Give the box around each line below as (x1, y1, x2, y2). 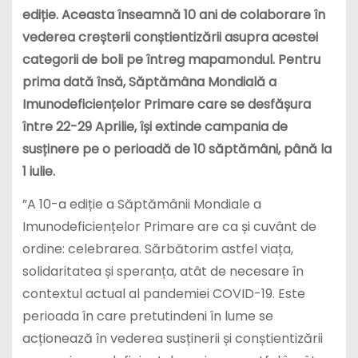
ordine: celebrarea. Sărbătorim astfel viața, (22, 240, 293, 259)
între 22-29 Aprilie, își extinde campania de (22, 117, 288, 137)
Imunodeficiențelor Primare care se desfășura (22, 95, 311, 114)
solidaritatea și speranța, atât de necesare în (22, 262, 304, 281)
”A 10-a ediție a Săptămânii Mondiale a (22, 195, 261, 214)
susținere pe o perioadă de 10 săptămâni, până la (22, 140, 332, 159)
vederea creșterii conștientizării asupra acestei (22, 28, 318, 47)
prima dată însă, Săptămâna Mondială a (22, 73, 276, 92)
